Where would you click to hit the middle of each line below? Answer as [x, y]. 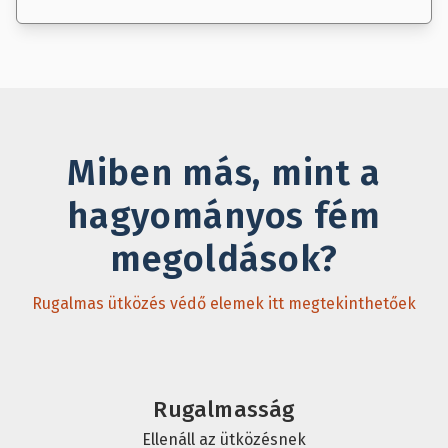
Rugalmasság [224, 410]
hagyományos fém [224, 216]
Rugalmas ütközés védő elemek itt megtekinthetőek [224, 304]
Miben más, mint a [224, 173]
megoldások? [224, 259]
